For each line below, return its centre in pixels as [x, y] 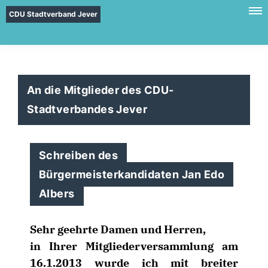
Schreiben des [79, 155]
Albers [57, 194]
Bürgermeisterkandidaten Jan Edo [132, 174]
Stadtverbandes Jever [87, 109]
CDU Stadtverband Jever [53, 14]
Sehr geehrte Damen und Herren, [118, 229]
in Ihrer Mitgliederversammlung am [134, 246]
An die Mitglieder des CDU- [100, 90]
